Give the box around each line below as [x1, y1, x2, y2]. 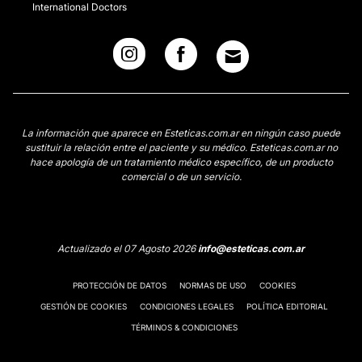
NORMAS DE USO [179, 280, 246, 290]
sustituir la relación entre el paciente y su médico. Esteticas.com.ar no [24, 141, 338, 154]
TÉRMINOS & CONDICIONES [131, 322, 238, 332]
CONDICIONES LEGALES [140, 301, 234, 311]
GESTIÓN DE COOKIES [40, 301, 127, 311]
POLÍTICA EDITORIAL [246, 301, 328, 311]
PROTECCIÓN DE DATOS [73, 280, 166, 290]
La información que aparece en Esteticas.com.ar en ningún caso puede [22, 127, 340, 139]
